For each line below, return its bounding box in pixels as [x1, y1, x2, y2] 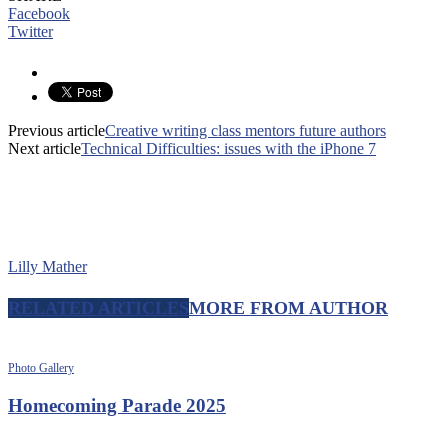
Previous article [8, 122, 105, 140]
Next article [8, 140, 81, 158]
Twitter [8, 23, 53, 41]
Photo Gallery [8, 360, 74, 375]
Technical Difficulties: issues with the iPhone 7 [81, 140, 376, 158]
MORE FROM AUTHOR [189, 297, 388, 318]
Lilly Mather [8, 258, 87, 276]
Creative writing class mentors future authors [105, 122, 386, 140]
